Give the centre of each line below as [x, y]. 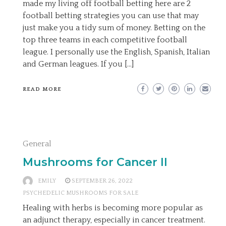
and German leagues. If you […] [78, 64]
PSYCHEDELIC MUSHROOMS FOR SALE [80, 193]
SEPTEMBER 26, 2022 [102, 181]
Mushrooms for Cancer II [95, 162]
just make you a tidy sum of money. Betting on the [114, 28]
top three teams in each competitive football [105, 40]
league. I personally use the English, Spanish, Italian [116, 52]
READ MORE [42, 89]
